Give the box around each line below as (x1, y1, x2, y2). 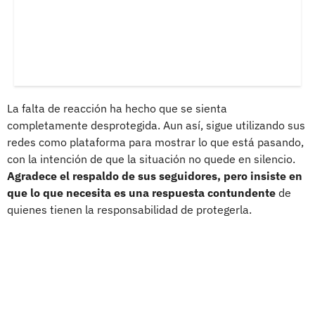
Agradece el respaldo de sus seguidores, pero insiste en (7, 168, 302, 183)
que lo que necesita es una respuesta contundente (7, 185, 276, 200)
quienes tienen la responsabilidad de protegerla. (7, 202, 252, 217)
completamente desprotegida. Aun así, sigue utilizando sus (7, 117, 305, 132)
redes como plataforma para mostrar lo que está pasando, (7, 134, 304, 149)
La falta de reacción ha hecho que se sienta (7, 101, 227, 115)
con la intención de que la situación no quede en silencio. (7, 151, 295, 166)
